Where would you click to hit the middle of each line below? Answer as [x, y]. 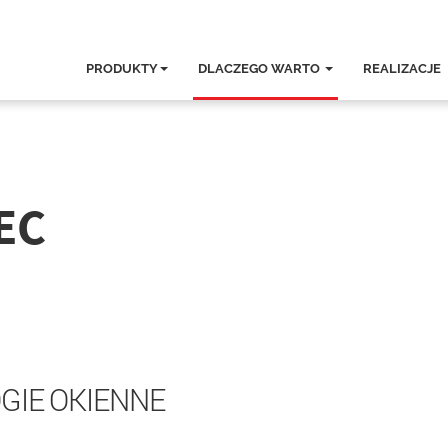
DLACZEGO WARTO [260, 68]
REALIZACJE [402, 68]
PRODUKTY [122, 68]
